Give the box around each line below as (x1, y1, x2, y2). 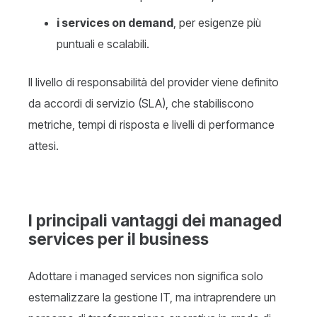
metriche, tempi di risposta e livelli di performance (28, 117, 275, 132)
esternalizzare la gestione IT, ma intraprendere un (28, 290, 276, 305)
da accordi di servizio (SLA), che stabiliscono (28, 96, 254, 111)
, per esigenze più (173, 16, 261, 30)
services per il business (28, 229, 209, 249)
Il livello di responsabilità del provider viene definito (28, 75, 279, 90)
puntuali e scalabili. (57, 37, 149, 52)
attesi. (28, 139, 59, 154)
